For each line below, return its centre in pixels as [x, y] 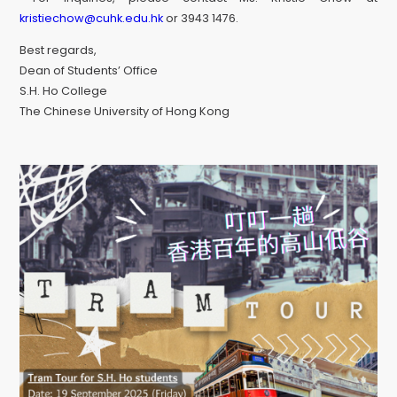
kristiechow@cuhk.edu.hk [92, 19]
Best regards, [58, 51]
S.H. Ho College [64, 91]
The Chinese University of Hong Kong [125, 112]
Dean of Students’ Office [89, 71]
